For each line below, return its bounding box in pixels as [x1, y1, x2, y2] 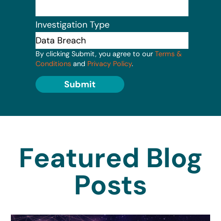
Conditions [36, 59, 71, 68]
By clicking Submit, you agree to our [36, 49, 155, 58]
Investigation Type [36, 18, 110, 31]
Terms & [155, 49, 182, 58]
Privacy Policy [87, 59, 132, 68]
